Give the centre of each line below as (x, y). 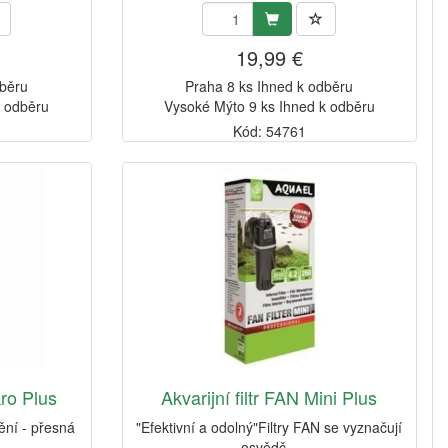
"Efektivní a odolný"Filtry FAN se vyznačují (269, 427)
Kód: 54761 (269, 131)
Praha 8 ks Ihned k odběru (269, 86)
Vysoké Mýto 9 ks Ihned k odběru (269, 106)
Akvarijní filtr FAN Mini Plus (269, 397)
